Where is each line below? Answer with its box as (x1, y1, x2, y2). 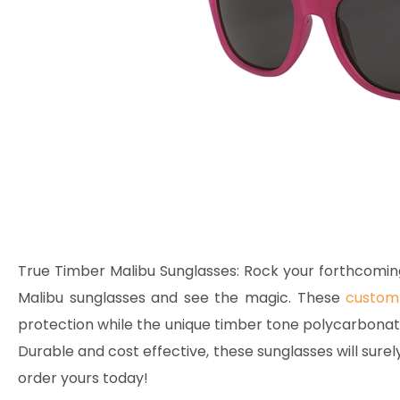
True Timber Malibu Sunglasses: (18, 261, 240, 281)
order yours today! (18, 368, 148, 388)
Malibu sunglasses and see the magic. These (18, 287, 346, 308)
